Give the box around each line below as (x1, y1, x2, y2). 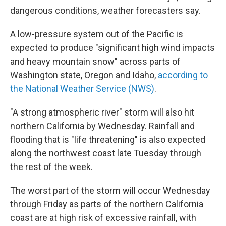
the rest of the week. (10, 161, 93, 172)
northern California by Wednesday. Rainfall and (10, 121, 195, 131)
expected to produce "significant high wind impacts (10, 42, 215, 53)
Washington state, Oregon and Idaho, (10, 70, 158, 80)
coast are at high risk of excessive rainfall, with (10, 212, 196, 223)
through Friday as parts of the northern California (10, 199, 203, 209)
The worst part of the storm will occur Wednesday (10, 185, 210, 196)
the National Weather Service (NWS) (10, 83, 154, 94)
